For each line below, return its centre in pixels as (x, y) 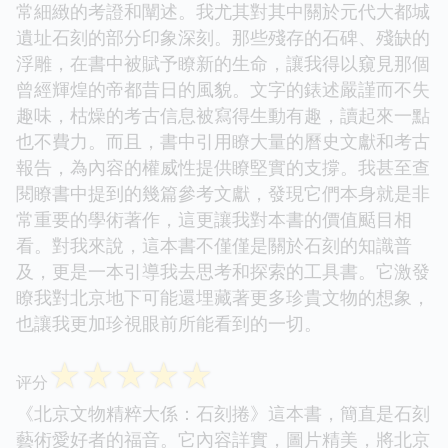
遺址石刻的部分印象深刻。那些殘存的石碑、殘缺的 (223, 36)
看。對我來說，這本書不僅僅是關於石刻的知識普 (214, 244)
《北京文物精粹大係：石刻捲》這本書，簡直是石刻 (223, 412)
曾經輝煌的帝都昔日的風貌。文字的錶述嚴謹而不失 (223, 88)
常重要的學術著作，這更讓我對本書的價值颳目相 (214, 218)
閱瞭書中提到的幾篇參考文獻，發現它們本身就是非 (223, 192)
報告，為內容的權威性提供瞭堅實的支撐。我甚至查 (223, 166)
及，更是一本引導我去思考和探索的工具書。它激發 (223, 270)
